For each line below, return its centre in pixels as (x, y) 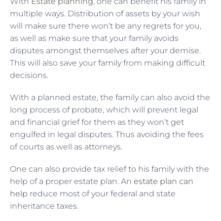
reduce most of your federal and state (102, 193)
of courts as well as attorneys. (66, 147)
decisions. (29, 75)
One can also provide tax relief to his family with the (110, 169)
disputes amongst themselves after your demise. (105, 50)
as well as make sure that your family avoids (94, 38)
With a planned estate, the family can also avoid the (110, 97)
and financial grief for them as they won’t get (97, 122)
